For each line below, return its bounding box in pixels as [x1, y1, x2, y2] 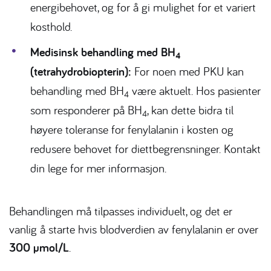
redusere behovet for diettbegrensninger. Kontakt [30, 141, 261, 157]
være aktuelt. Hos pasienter [129, 83, 261, 99]
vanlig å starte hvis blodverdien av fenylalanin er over [9, 221, 258, 237]
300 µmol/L [9, 240, 69, 256]
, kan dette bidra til [147, 102, 233, 118]
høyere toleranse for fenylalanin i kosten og [30, 122, 233, 137]
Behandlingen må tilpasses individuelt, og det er [9, 203, 232, 219]
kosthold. [30, 19, 72, 34]
